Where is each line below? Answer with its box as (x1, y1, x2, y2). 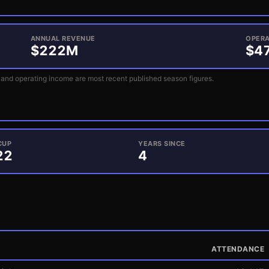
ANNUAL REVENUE (30, 34, 95, 43)
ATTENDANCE (211, 244, 264, 253)
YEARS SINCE (138, 139, 186, 148)
